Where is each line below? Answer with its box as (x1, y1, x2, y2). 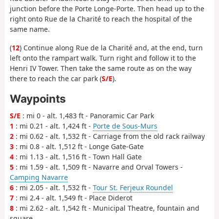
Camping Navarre (10, 172, 68, 182)
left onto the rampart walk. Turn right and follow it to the (10, 53, 196, 63)
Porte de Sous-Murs (93, 121, 157, 131)
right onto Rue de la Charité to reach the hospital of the (10, 14, 192, 23)
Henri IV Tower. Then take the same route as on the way (10, 64, 192, 73)
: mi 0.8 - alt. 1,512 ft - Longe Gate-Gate (14, 141, 144, 151)
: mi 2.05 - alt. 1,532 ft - (14, 182, 93, 192)
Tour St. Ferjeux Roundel (93, 182, 173, 192)
